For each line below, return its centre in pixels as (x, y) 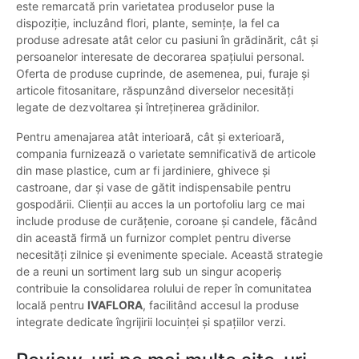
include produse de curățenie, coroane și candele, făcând (167, 221)
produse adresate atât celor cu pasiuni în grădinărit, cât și (167, 40)
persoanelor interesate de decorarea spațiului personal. (160, 57)
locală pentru (52, 305)
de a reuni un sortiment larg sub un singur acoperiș (149, 272)
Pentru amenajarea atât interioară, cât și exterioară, (150, 137)
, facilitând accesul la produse (221, 305)
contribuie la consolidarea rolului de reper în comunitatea (164, 288)
